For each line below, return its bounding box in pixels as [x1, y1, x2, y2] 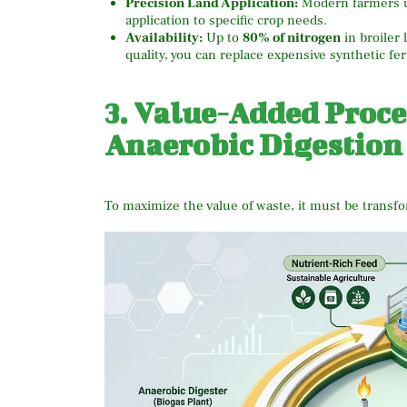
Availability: [124, 28, 203, 46]
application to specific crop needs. [124, 11, 327, 29]
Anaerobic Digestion [104, 127, 402, 162]
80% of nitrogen [242, 28, 341, 46]
